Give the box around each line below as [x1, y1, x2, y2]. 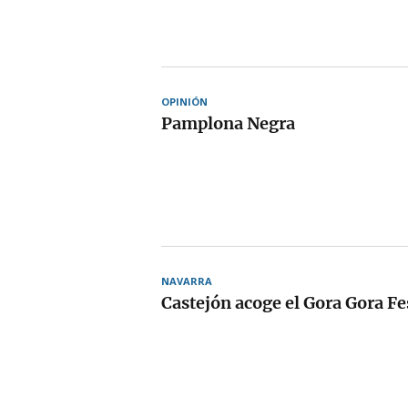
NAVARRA [161, 273, 212, 288]
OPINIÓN [161, 94, 208, 108]
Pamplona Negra [161, 112, 295, 134]
